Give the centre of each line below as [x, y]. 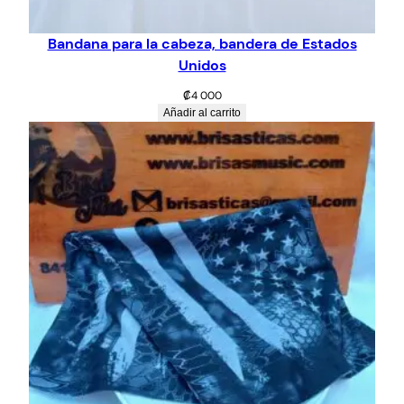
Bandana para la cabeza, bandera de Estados [202, 44]
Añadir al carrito [202, 113]
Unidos [202, 66]
